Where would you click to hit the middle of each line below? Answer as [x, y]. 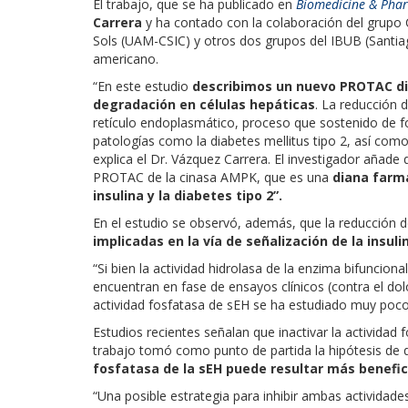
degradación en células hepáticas [204, 104]
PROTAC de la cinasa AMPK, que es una [213, 177]
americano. [126, 58]
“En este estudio [143, 86]
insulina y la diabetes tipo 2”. [188, 195]
